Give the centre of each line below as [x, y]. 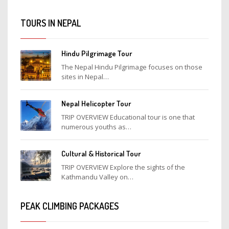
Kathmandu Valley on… [97, 177]
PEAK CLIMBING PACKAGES [70, 206]
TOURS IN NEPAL [51, 23]
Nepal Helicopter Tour [96, 103]
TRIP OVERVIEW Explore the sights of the [123, 167]
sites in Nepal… [85, 76]
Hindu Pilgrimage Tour [97, 53]
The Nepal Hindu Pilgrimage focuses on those [132, 67]
